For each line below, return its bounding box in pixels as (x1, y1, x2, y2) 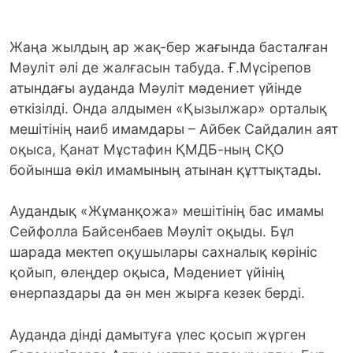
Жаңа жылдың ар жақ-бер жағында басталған (9, 39, 328, 56)
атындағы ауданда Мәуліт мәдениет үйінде (9, 80, 302, 97)
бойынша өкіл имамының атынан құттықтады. (9, 162, 321, 179)
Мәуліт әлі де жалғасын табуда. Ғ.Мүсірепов (9, 59, 311, 76)
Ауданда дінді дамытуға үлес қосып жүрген (9, 325, 306, 343)
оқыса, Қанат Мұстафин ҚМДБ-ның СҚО (9, 141, 284, 158)
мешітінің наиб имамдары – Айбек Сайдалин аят (9, 121, 338, 138)
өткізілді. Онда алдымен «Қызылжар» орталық (9, 100, 327, 117)
